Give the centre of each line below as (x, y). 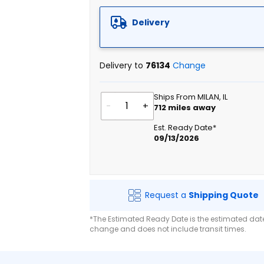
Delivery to (123, 65)
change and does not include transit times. (168, 229)
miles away (191, 107)
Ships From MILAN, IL (191, 97)
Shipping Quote (224, 195)
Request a (167, 195)
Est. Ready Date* (185, 127)
